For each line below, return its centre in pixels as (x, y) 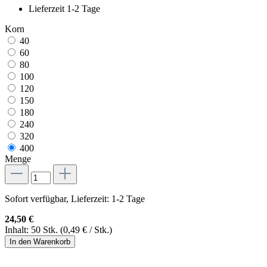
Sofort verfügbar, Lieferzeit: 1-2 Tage (75, 199)
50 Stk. (46, 230)
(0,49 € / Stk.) (86, 230)
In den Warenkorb (40, 242)
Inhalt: (18, 230)
